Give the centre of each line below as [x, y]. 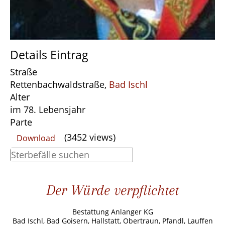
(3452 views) [89, 137]
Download [36, 138]
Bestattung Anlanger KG [113, 211]
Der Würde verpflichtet [113, 190]
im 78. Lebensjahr [48, 109]
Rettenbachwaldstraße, [60, 84]
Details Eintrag [49, 54]
